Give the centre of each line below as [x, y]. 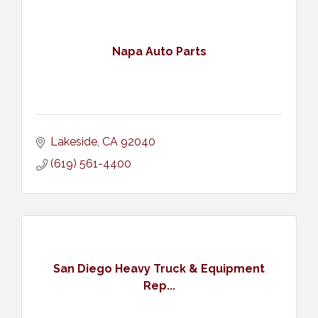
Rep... [159, 286]
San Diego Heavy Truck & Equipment [159, 269]
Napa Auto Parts [159, 52]
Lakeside [74, 141]
